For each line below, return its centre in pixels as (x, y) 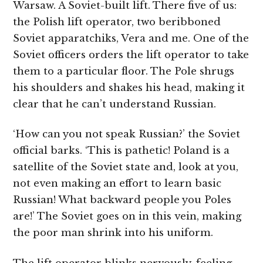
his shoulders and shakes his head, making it (129, 87)
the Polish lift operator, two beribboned (117, 22)
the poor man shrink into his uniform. (113, 233)
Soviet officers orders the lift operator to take (131, 55)
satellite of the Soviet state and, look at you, (126, 167)
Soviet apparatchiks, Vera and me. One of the (131, 38)
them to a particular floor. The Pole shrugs (124, 71)
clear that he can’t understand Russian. (115, 104)
